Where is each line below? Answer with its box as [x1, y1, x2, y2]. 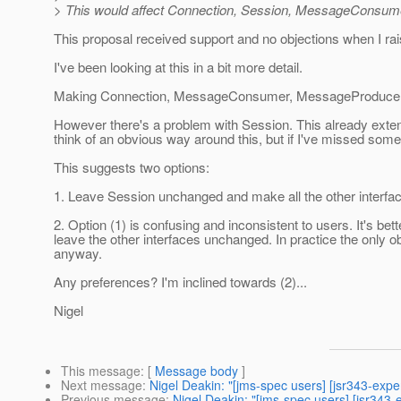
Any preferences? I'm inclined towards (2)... [54, 272, 307, 292]
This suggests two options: [54, 158, 209, 177]
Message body [155, 362, 238, 380]
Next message [61, 376, 142, 395]
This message [61, 362, 141, 380]
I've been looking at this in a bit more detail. [54, 57, 303, 77]
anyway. [54, 243, 102, 263]
